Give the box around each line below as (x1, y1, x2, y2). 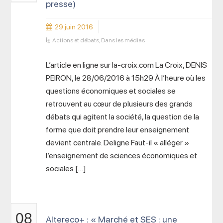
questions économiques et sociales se (46, 86, 176, 96)
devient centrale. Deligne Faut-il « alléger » (46, 138, 190, 147)
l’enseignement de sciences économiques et (46, 151, 198, 160)
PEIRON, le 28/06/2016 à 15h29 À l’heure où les (46, 73, 206, 83)
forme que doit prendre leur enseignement (46, 125, 190, 134)
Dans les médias (101, 37, 145, 44)
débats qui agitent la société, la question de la (46, 112, 200, 121)
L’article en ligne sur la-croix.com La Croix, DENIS (46, 60, 208, 70)
